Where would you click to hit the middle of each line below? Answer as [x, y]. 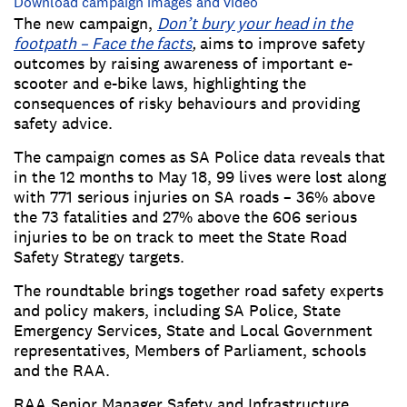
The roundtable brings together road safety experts [199, 291]
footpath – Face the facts [103, 44]
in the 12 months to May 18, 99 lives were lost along [200, 177]
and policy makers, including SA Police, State [177, 311]
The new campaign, [85, 24]
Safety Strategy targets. [99, 257]
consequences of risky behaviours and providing [187, 104]
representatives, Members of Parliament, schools [190, 351]
